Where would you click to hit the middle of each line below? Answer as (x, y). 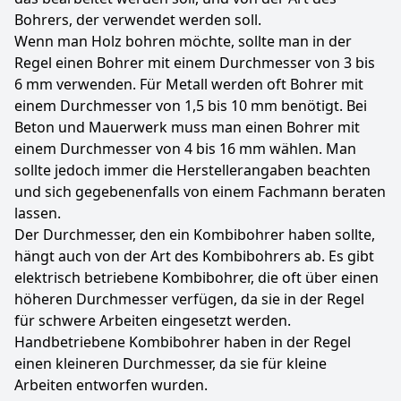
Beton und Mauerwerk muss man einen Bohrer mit (187, 127)
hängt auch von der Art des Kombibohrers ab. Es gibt (194, 256)
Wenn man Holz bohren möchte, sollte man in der (183, 41)
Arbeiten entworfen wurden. (111, 385)
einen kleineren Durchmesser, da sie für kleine (171, 363)
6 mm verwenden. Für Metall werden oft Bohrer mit (189, 84)
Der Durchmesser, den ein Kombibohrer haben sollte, (195, 235)
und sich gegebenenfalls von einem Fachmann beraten (200, 192)
